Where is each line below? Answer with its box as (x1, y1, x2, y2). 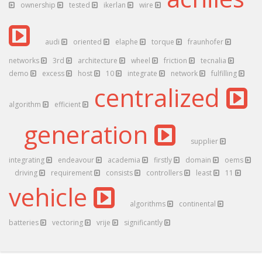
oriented (73, 37, 104, 47)
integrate (127, 68, 159, 78)
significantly (124, 218, 164, 227)
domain (185, 155, 213, 165)
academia (108, 155, 142, 165)
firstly (154, 155, 174, 165)
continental (179, 199, 218, 209)
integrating (9, 155, 46, 165)
